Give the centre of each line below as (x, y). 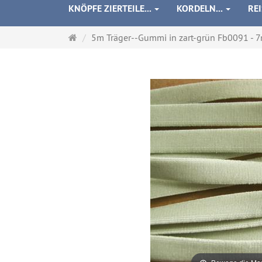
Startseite (95, 37)
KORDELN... (201, 9)
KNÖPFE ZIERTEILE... (111, 9)
